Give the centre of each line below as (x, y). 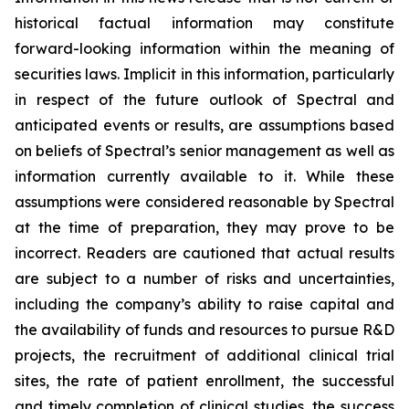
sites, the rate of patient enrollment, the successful (204, 381)
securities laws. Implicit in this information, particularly (204, 74)
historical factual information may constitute (204, 23)
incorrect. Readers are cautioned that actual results (204, 253)
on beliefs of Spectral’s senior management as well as (204, 151)
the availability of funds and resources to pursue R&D (204, 330)
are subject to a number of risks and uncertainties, (204, 278)
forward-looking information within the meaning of (204, 48)
